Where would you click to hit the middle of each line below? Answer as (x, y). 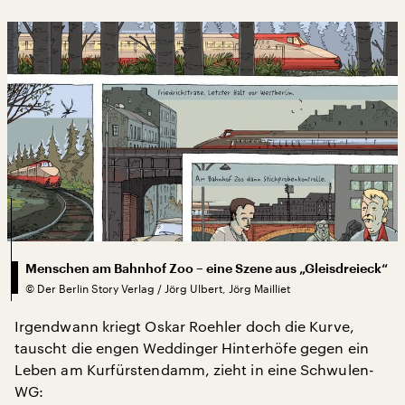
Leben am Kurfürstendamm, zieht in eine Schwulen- (194, 369)
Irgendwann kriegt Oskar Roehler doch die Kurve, (184, 325)
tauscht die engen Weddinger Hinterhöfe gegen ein (192, 347)
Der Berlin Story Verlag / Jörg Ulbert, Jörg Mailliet (164, 288)
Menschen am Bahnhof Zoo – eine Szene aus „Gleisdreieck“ (207, 268)
